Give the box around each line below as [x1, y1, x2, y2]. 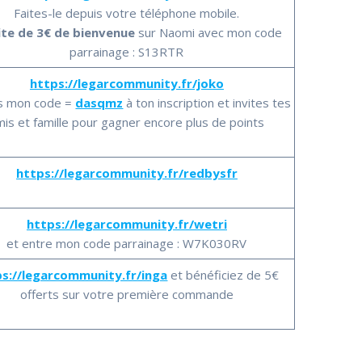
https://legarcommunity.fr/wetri [26, 215, 227, 232]
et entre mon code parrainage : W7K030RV [6, 234, 247, 251]
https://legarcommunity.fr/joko [29, 74, 224, 91]
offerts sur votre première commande [19, 285, 234, 302]
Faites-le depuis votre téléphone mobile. [14, 4, 240, 21]
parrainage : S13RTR [69, 43, 184, 60]
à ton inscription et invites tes [123, 94, 292, 111]
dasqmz [75, 94, 124, 111]
